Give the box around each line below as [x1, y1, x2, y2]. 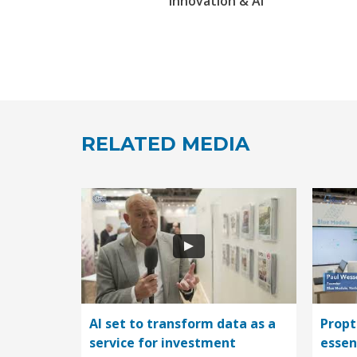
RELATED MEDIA [81, 132, 249, 156]
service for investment [89, 334, 236, 352]
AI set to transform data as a [89, 315, 276, 333]
